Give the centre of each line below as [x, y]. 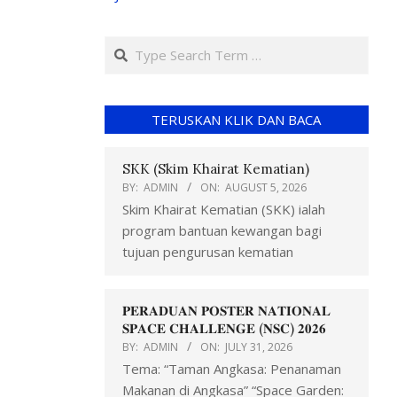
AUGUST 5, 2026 [265, 187]
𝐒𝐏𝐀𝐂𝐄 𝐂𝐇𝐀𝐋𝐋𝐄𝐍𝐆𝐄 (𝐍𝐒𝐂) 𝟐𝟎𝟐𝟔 [224, 328]
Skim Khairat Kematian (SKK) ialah [223, 209]
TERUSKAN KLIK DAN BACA [237, 119]
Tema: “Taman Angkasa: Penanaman [231, 368]
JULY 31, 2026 [258, 346]
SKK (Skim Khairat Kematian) [215, 168]
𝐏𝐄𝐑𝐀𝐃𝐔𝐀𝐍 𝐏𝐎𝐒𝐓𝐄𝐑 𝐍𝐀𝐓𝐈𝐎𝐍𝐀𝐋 [226, 310]
